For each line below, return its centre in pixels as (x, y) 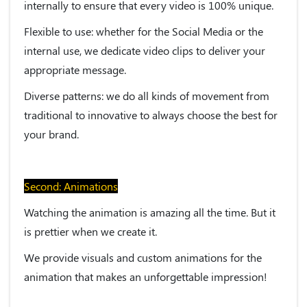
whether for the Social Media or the (178, 31)
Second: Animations (71, 186)
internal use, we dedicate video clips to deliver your (145, 50)
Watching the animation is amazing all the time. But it (150, 212)
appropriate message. (75, 69)
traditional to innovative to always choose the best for (151, 114)
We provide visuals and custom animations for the (143, 257)
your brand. (51, 134)
